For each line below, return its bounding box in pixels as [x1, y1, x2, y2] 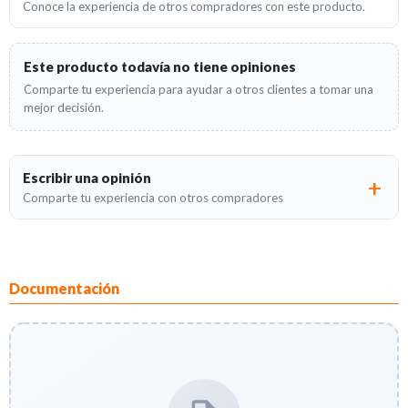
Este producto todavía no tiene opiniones [24, 58, 296, 76]
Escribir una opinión [23, 169, 151, 187]
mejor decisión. [24, 100, 104, 116]
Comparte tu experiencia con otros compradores [23, 190, 283, 206]
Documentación [9, 280, 119, 298]
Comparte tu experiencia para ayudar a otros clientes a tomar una [24, 82, 373, 97]
